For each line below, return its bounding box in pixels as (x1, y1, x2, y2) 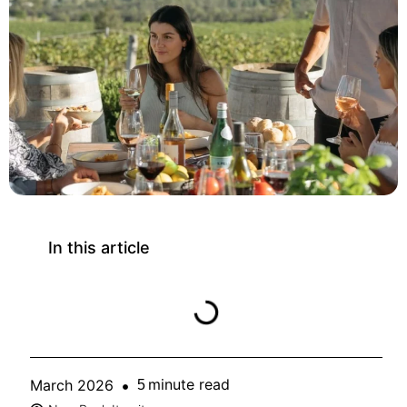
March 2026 (30, 376, 114, 394)
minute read (148, 375, 230, 393)
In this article (48, 237, 150, 257)
